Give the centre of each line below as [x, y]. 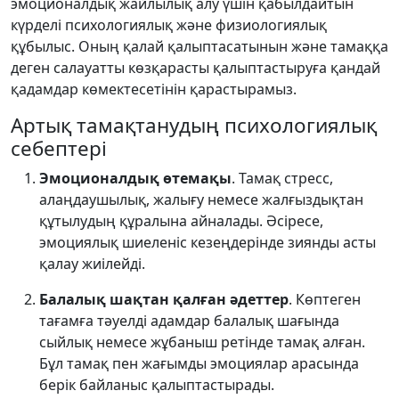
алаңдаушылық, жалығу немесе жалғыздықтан [201, 199]
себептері [59, 148]
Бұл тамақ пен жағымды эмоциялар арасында [199, 363]
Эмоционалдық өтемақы [135, 178]
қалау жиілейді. [92, 264]
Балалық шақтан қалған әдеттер [164, 299]
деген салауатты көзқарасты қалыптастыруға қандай [195, 68]
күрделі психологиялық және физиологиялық [169, 25]
